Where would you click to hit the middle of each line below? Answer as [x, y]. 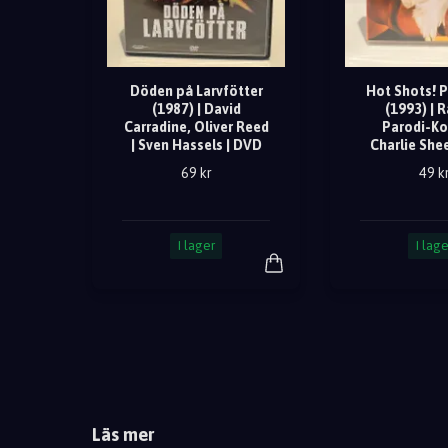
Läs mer [123, 435]
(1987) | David [196, 109]
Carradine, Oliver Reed [196, 127]
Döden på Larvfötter [196, 91]
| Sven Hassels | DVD [196, 145]
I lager [196, 246]
